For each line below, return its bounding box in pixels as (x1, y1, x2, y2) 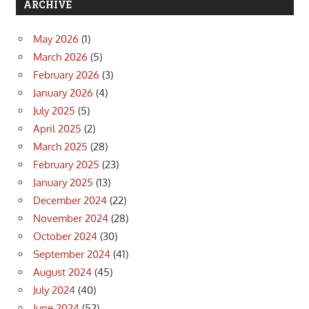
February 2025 (33, 158, 99, 172)
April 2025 (33, 122, 81, 136)
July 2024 (33, 283, 75, 297)
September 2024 (33, 248, 110, 261)
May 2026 (33, 32, 79, 46)
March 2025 (33, 140, 88, 154)
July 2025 (33, 104, 75, 118)
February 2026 (33, 68, 99, 82)
